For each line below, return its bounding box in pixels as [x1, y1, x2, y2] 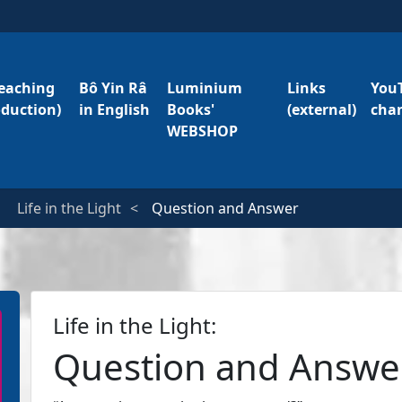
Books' [167, 100, 215, 119]
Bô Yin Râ [79, 78, 148, 98]
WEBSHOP [167, 121, 239, 141]
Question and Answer [152, 198, 299, 218]
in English [79, 100, 151, 119]
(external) [287, 100, 357, 119]
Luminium [167, 78, 243, 98]
